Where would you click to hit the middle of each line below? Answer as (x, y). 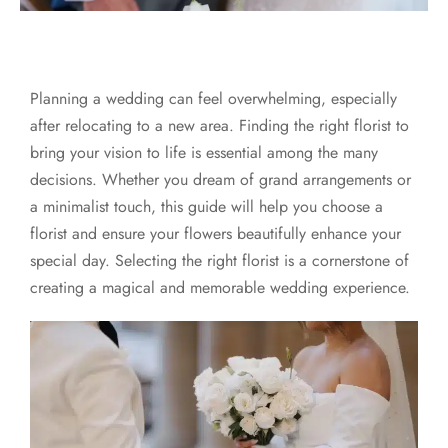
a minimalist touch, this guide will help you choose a (206, 207)
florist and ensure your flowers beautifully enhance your (215, 234)
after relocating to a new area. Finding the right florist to (219, 126)
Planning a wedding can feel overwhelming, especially (213, 99)
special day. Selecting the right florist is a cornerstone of (219, 261)
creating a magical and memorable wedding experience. (220, 288)
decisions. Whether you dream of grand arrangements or (220, 180)
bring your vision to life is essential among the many (204, 153)
